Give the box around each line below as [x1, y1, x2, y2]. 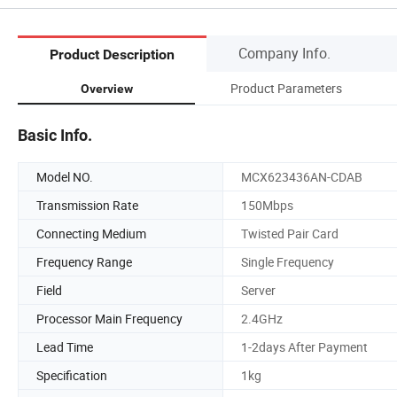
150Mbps [241, 196, 293, 214]
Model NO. [36, 167, 93, 185]
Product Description [50, 46, 175, 64]
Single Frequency [241, 253, 334, 270]
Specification [36, 366, 107, 384]
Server [241, 281, 276, 299]
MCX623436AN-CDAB [241, 167, 362, 185]
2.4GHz [241, 309, 283, 327]
